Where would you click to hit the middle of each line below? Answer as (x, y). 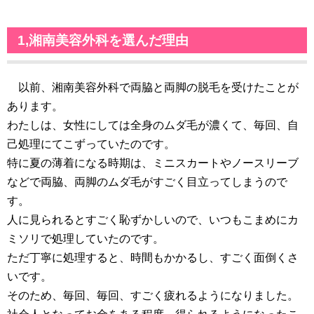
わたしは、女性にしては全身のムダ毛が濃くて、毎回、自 (153, 125)
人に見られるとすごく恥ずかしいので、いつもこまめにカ (153, 220)
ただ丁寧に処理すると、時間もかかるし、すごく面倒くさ (153, 258)
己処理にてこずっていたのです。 (91, 144)
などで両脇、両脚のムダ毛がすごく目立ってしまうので (147, 182)
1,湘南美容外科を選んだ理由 (103, 41)
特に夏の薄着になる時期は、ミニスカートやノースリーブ (153, 163)
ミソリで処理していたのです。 (86, 239)
